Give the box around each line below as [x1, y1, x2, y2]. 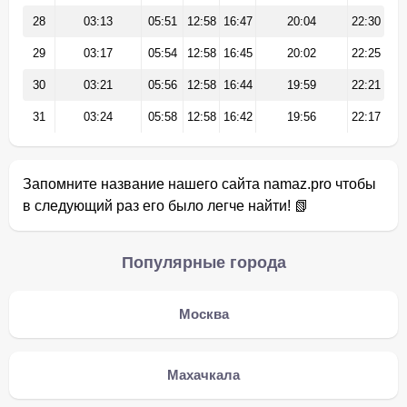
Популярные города [121, 253, 286, 272]
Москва [178, 306, 229, 322]
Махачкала [167, 367, 240, 382]
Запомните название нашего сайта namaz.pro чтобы [23, 176, 376, 192]
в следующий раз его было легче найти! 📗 [23, 198, 309, 213]
